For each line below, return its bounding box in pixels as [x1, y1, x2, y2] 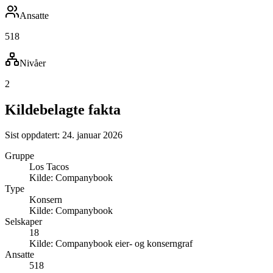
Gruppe [5, 151, 34, 161]
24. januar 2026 [62, 130, 122, 141]
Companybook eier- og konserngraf [55, 238, 193, 249]
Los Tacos [29, 161, 69, 172]
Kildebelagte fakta [5, 101, 121, 118]
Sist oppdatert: [5, 130, 62, 141]
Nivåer [19, 57, 46, 68]
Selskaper [5, 216, 42, 227]
